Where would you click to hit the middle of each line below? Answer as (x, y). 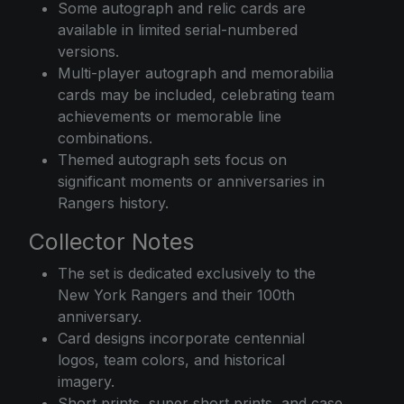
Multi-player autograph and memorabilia (196, 73)
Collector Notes (111, 241)
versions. (88, 51)
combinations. (105, 138)
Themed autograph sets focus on (172, 159)
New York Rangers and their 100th (176, 294)
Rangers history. (113, 202)
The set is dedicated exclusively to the (187, 273)
